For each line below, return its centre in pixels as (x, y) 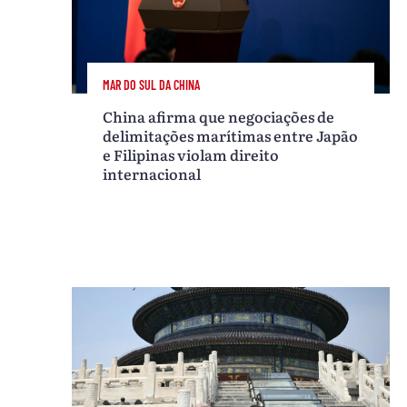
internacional (152, 174)
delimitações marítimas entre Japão (231, 136)
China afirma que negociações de (219, 117)
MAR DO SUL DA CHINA (152, 85)
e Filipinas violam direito (191, 155)
